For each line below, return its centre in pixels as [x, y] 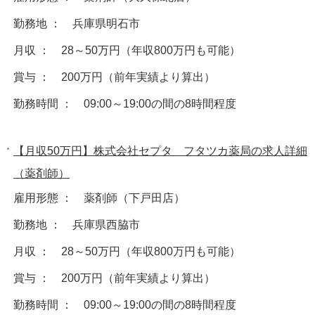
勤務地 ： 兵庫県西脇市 [77, 224]
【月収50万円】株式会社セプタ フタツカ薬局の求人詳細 [160, 150]
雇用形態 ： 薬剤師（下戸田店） [99, 198]
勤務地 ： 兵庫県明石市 [77, 23]
